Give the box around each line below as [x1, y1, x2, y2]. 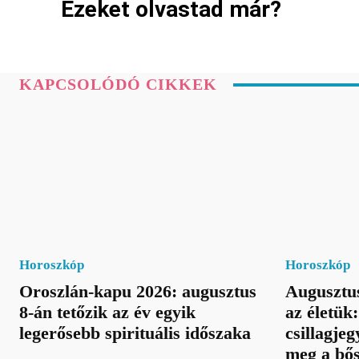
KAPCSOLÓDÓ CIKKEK [19, 75, 217, 94]
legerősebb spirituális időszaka [19, 322, 251, 343]
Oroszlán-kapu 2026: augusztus [19, 280, 256, 301]
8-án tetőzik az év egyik [19, 301, 196, 322]
